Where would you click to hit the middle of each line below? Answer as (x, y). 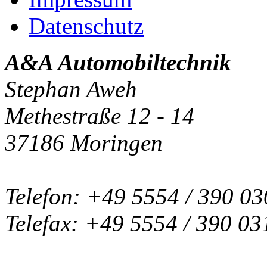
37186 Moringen (84, 143)
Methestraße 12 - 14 (100, 116)
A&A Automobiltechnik (118, 63)
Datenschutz (86, 26)
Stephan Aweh (71, 89)
